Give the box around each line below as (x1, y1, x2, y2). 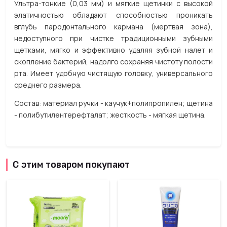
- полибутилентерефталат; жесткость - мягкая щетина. (14, 110, 206, 120)
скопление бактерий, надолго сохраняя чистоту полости (14, 57, 213, 66)
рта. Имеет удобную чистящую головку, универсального (14, 68, 213, 78)
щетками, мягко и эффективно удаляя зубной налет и (14, 45, 213, 55)
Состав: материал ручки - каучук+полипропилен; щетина (14, 98, 213, 108)
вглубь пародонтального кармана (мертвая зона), (14, 22, 213, 31)
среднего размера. (14, 80, 82, 90)
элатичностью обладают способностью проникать (14, 10, 213, 20)
